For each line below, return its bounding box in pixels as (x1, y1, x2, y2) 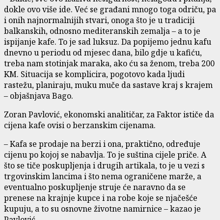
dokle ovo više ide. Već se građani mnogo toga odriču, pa (4, 3, 216, 15)
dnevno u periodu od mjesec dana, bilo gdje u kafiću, (4, 47, 202, 58)
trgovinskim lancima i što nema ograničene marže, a (4, 170, 201, 182)
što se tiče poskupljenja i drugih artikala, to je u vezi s (4, 160, 205, 171)
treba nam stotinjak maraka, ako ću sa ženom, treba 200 (4, 57, 215, 69)
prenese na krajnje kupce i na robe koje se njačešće (4, 192, 197, 203)
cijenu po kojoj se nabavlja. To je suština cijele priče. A (4, 149, 206, 160)
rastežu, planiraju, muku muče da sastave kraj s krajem (4, 79, 213, 90)
